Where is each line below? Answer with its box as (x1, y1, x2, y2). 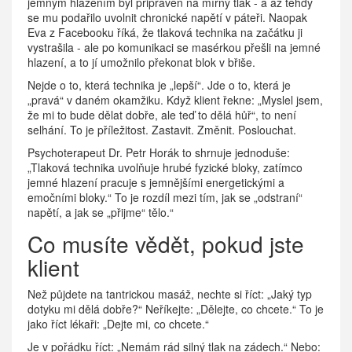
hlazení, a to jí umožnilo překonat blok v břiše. (27, 53, 255, 70)
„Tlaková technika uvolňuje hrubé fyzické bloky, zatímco (27, 159, 302, 175)
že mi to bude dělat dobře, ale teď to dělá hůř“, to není (27, 106, 296, 123)
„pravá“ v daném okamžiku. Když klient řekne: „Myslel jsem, (27, 91, 323, 108)
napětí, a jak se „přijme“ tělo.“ (27, 203, 174, 220)
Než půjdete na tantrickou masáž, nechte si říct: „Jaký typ (27, 285, 312, 302)
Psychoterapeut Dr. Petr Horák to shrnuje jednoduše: (27, 144, 290, 160)
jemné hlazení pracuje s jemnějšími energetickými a (27, 174, 284, 190)
